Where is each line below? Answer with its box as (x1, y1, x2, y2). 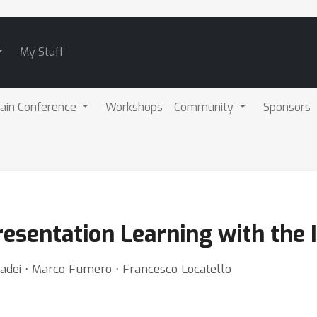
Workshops (105, 99, 163, 115)
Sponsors (263, 99, 311, 115)
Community (174, 99, 237, 115)
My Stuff (19, 45, 64, 59)
